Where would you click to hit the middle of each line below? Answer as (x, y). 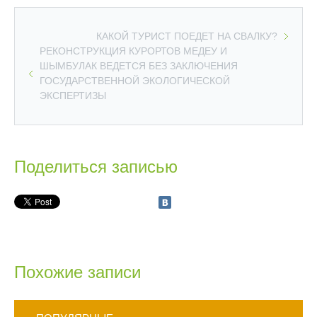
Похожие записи (77, 272)
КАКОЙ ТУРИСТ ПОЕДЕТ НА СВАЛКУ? (187, 36)
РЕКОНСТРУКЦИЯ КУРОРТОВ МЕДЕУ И (133, 51)
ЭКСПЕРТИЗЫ (73, 96)
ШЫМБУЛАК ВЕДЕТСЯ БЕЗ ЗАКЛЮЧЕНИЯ (139, 66)
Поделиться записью (96, 167)
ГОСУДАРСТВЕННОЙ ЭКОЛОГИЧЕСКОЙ (135, 81)
